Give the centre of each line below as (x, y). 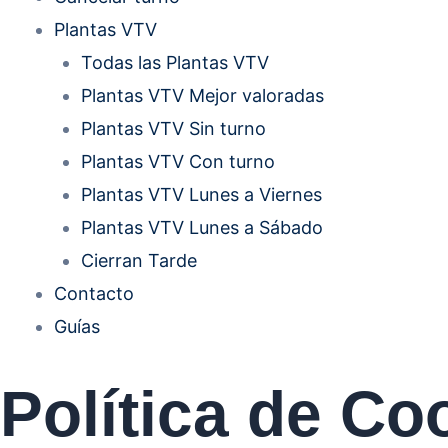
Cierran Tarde (139, 261)
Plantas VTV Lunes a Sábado (202, 228)
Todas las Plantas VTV (175, 63)
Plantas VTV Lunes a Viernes (201, 195)
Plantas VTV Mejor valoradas (202, 96)
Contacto (94, 294)
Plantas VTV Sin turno (173, 129)
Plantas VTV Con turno (178, 162)
